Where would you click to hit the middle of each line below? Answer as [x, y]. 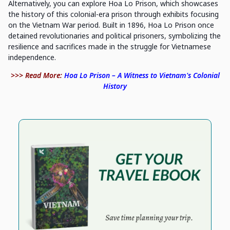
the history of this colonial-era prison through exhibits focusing [113, 14]
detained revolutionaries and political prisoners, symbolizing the [114, 35]
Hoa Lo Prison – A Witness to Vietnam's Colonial [142, 75]
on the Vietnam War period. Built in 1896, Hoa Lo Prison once [111, 25]
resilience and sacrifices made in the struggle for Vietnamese [110, 46]
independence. [32, 57]
